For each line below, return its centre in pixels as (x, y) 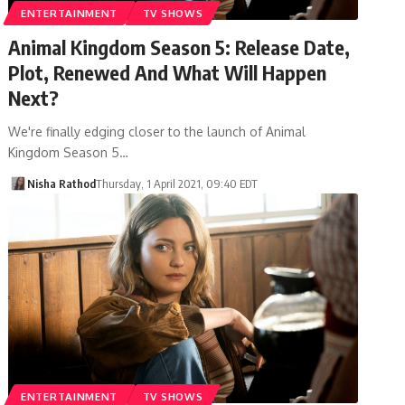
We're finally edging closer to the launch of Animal (157, 131)
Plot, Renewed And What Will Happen (168, 72)
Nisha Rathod (61, 183)
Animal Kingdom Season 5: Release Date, (179, 47)
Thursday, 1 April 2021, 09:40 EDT (176, 183)
